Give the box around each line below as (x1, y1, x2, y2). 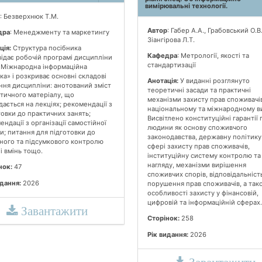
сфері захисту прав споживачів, (147, 142, 250, 151)
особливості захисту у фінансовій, (147, 189, 258, 198)
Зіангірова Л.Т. (147, 35, 195, 44)
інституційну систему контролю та (147, 151, 261, 160)
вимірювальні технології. (145, 1, 227, 10)
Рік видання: (147, 230, 188, 239)
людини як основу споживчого (147, 123, 247, 132)
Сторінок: (147, 214, 180, 223)
